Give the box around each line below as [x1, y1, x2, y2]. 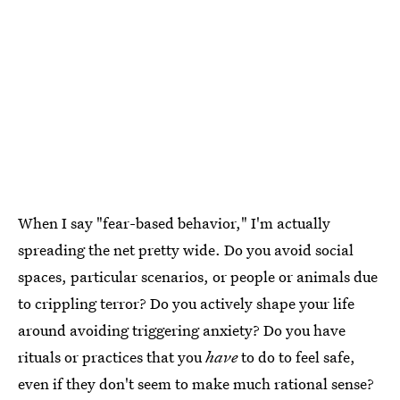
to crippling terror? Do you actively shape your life [18, 293, 354, 314]
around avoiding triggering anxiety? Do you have [18, 320, 346, 341]
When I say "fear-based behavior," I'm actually [18, 212, 330, 234]
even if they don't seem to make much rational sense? [18, 373, 374, 395]
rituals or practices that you [18, 346, 205, 368]
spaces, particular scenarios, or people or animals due [18, 266, 378, 287]
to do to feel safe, [237, 346, 355, 368]
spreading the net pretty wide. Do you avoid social [18, 239, 354, 261]
